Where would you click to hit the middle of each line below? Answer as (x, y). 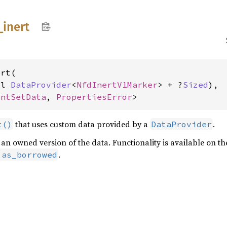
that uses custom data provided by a (82, 124)
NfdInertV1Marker (117, 85)
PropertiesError (94, 97)
